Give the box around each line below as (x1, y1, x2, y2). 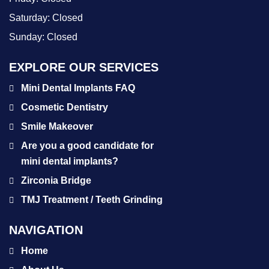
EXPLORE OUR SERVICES (9, 60, 159, 74)
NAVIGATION (9, 223, 83, 237)
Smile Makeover (21, 121, 93, 131)
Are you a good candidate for (21, 140, 154, 151)
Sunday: (9, 31, 47, 42)
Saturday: (9, 12, 52, 23)
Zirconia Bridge (21, 175, 91, 186)
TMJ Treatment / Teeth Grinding (21, 194, 163, 205)
